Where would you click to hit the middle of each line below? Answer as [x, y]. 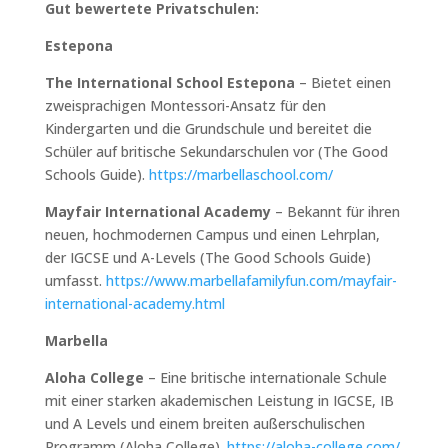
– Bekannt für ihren [335, 211]
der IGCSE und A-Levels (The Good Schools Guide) [207, 257]
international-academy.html [134, 303]
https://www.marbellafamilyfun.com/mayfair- [251, 280]
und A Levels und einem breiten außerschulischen [204, 423]
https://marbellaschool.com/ [240, 174]
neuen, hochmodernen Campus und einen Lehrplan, [212, 234]
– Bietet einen [342, 82]
